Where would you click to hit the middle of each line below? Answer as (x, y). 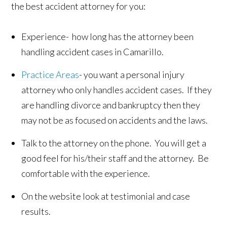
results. (36, 212)
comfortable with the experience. (86, 174)
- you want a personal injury (132, 75)
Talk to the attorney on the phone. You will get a (114, 143)
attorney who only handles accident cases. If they (117, 90)
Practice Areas (50, 75)
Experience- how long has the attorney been (108, 37)
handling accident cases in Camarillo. (93, 52)
